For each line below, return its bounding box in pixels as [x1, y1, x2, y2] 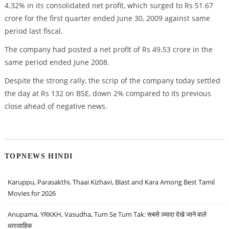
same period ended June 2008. [4, 57, 109, 67]
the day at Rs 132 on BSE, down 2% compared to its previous [4, 88, 211, 98]
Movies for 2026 [8, 189, 56, 198]
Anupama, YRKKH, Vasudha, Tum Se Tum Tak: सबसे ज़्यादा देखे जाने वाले [8, 210, 207, 219]
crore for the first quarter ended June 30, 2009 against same [4, 13, 210, 24]
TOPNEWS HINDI [4, 152, 73, 161]
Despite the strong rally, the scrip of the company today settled [4, 75, 220, 85]
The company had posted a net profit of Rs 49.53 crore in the [4, 44, 213, 55]
